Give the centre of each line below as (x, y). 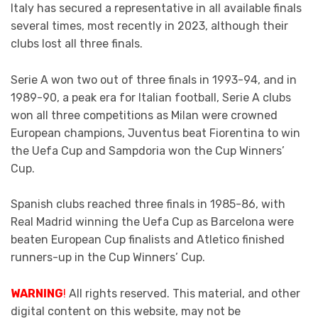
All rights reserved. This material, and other (183, 293)
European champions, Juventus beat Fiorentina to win (155, 133)
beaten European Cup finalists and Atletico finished (148, 240)
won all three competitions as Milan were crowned (144, 115)
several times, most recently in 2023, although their (149, 26)
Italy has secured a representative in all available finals (156, 9)
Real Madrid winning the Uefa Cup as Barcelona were (152, 222)
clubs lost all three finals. (77, 44)
